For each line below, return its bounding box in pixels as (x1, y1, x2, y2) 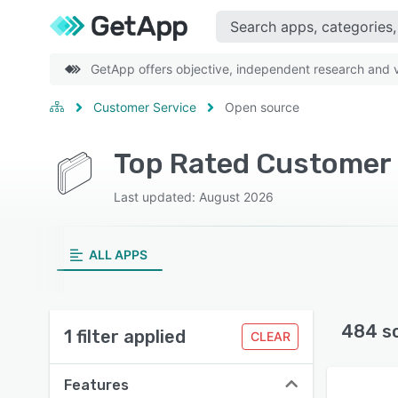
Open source (225, 99, 299, 115)
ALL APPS (88, 247, 147, 262)
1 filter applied (64, 326, 186, 347)
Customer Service (93, 99, 196, 115)
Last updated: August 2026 (114, 189, 274, 204)
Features (64, 377, 129, 394)
